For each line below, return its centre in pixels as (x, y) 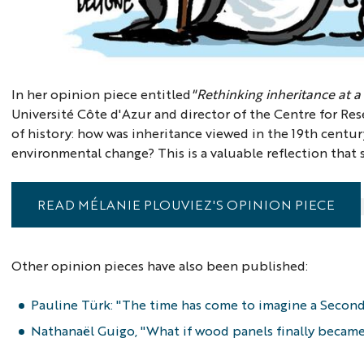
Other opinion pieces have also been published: (162, 265)
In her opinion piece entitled (102, 93)
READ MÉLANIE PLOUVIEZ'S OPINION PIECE (186, 204)
